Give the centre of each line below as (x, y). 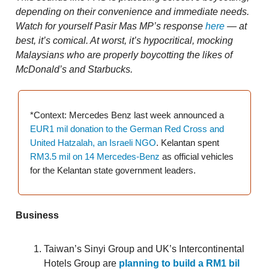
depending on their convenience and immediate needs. (132, 12)
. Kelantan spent (188, 143)
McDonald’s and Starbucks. (74, 70)
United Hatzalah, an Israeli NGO (93, 143)
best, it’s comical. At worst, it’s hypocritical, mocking (124, 41)
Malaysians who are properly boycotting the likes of (124, 55)
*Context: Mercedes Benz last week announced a (127, 115)
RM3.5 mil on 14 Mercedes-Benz (95, 157)
